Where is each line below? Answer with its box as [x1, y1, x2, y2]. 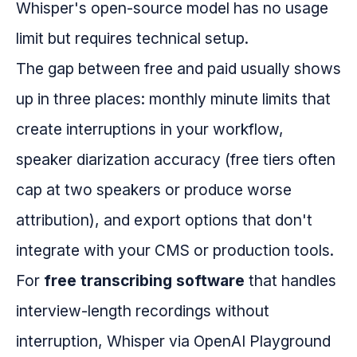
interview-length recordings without [16, 301, 269, 321]
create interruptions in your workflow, [16, 120, 284, 139]
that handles [245, 271, 336, 291]
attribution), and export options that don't [16, 210, 312, 230]
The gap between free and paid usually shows [16, 59, 341, 79]
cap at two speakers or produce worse [16, 180, 292, 200]
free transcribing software [44, 271, 245, 291]
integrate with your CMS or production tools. [16, 241, 334, 261]
